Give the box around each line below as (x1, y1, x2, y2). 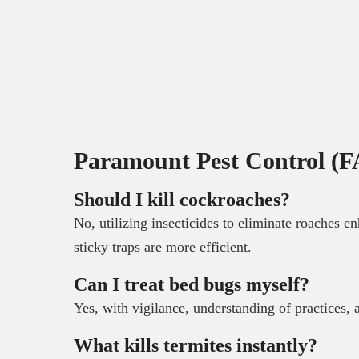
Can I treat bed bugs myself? (74, 273, 309, 295)
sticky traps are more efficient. (74, 238, 252, 255)
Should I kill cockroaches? (74, 188, 290, 210)
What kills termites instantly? (74, 334, 317, 356)
